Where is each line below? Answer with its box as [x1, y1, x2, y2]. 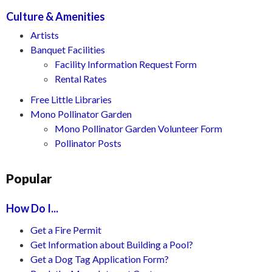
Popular [6, 171, 52, 186]
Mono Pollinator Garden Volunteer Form [55, 123, 222, 134]
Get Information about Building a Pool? [30, 239, 193, 250]
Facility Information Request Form [55, 58, 197, 70]
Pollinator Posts [55, 137, 121, 149]
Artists [30, 29, 59, 41]
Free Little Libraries [30, 93, 112, 105]
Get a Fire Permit [30, 224, 101, 236]
